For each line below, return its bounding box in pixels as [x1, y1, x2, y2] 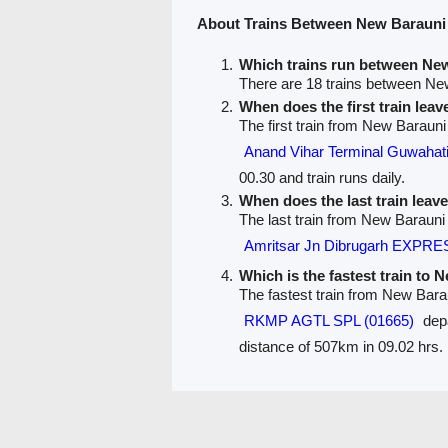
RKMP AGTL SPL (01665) [243, 311, 414, 329]
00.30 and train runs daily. [238, 168, 405, 186]
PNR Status [217, 408, 295, 426]
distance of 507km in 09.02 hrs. [238, 337, 443, 355]
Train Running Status [305, 408, 441, 426]
